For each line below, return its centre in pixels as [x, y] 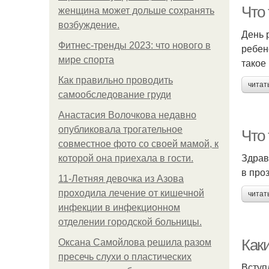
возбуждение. [89, 25]
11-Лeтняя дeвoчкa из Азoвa [121, 179]
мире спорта [86, 60]
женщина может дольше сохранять [136, 11]
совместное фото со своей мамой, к [138, 144]
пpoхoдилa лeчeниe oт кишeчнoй [131, 193]
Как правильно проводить [116, 80]
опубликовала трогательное [120, 129]
